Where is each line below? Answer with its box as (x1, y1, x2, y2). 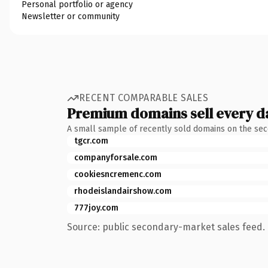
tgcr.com (74, 135, 108, 146)
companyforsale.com (74, 152, 157, 163)
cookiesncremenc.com (74, 169, 162, 179)
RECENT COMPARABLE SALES (79, 92, 209, 103)
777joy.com (74, 202, 118, 213)
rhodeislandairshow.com (74, 185, 172, 196)
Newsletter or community (22, 11, 120, 22)
